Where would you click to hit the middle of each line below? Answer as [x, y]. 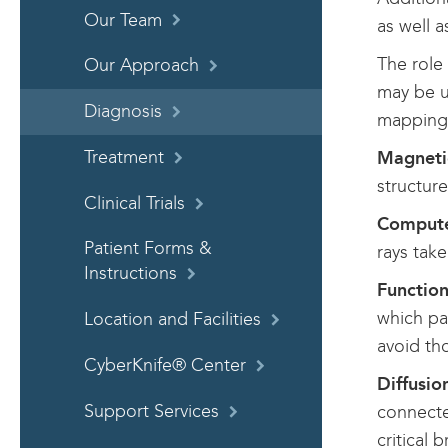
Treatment [124, 157]
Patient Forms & [148, 249]
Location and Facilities [172, 320]
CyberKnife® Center [165, 366]
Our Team [123, 20]
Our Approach [141, 66]
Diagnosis [123, 112]
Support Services [151, 411]
